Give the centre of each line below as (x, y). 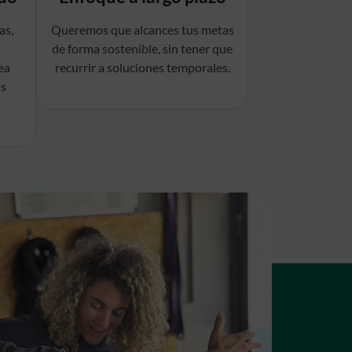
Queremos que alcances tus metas (142, 30)
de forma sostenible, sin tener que (142, 49)
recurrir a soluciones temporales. (142, 68)
